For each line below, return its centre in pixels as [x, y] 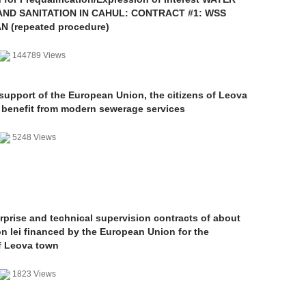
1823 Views [34, 274]
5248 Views [34, 137]
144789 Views [39, 55]
